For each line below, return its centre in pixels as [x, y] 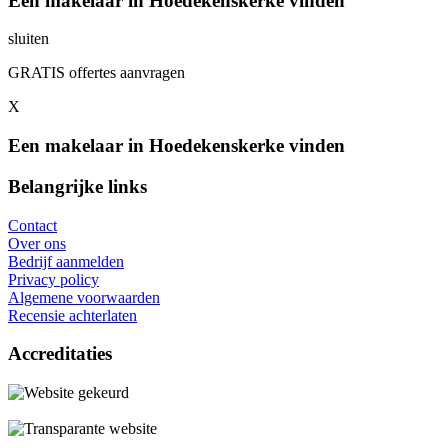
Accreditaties [60, 354]
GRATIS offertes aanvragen [96, 73]
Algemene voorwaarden [84, 297]
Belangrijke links [77, 186]
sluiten [28, 39]
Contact [32, 225]
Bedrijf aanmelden [66, 261]
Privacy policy [53, 279]
